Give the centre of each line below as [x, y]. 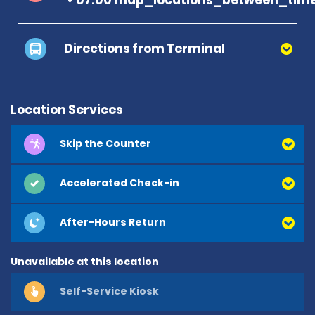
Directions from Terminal [144, 48]
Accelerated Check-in [120, 183]
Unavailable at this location [85, 261]
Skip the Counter [105, 144]
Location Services [67, 109]
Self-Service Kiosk [109, 291]
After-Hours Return [113, 223]
